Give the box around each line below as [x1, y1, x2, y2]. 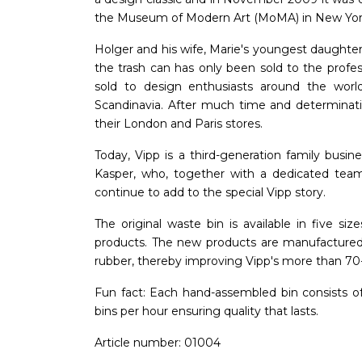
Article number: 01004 [95, 335, 221, 350]
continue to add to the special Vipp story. [95, 184, 326, 200]
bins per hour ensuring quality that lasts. [95, 303, 318, 318]
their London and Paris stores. [95, 116, 263, 131]
